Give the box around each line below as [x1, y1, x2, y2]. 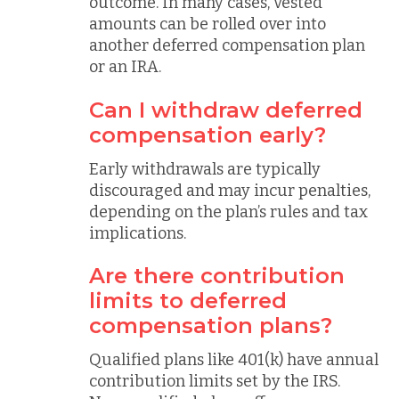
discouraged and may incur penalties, [89, 180, 370, 200]
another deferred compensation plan [89, 36, 365, 55]
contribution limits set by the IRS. [89, 371, 340, 391]
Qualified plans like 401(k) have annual [89, 350, 379, 370]
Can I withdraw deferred [89, 96, 362, 123]
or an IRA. [89, 57, 161, 77]
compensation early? [89, 121, 326, 148]
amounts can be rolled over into [89, 14, 326, 34]
